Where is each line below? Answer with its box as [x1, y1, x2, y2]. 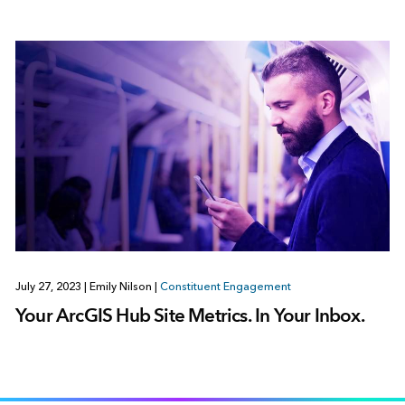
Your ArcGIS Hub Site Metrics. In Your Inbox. [14, 304, 364, 327]
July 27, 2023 [14, 280, 84, 294]
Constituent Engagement [159, 280, 291, 294]
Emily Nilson [86, 280, 155, 294]
